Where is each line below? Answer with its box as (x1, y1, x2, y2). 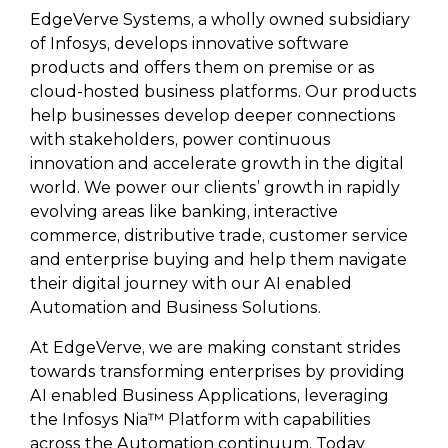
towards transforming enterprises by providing (30, 362, 405, 381)
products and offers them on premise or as (30, 58, 375, 77)
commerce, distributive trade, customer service (30, 226, 408, 245)
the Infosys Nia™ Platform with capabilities (30, 410, 371, 429)
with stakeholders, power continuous (30, 130, 331, 149)
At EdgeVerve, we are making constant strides (30, 338, 401, 357)
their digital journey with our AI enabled (30, 274, 352, 293)
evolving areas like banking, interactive (30, 202, 338, 221)
